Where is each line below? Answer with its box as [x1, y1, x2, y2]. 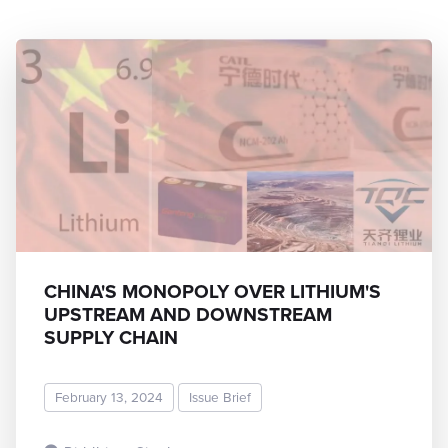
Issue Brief [189, 387, 251, 408]
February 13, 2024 [55, 387, 163, 408]
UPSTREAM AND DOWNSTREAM [44, 299, 332, 329]
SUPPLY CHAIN [44, 322, 178, 352]
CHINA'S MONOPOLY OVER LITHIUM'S [44, 276, 381, 306]
